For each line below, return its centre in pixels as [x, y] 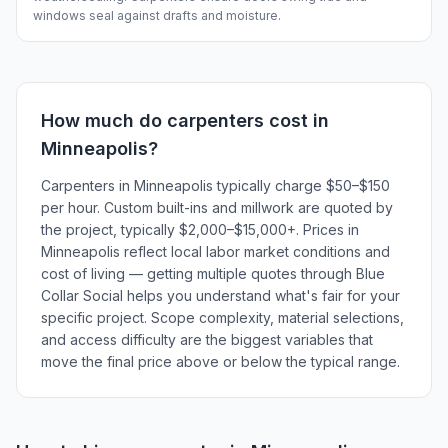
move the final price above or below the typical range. [220, 361]
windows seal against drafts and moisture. [157, 15]
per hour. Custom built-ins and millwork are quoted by [217, 207]
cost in [296, 120]
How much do [104, 120]
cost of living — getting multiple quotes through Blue [213, 273]
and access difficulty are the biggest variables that [207, 339]
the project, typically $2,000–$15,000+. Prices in [200, 229]
